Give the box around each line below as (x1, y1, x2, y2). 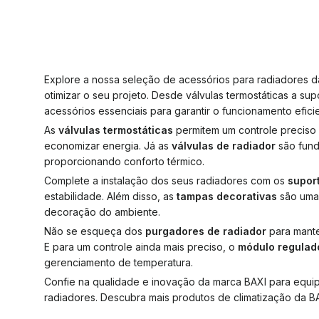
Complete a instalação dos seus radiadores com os (44, 174, 288, 187)
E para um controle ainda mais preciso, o (44, 241, 238, 253)
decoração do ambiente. (44, 206, 160, 218)
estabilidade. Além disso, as (44, 190, 177, 202)
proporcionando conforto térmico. (44, 155, 204, 167)
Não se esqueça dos (44, 225, 145, 237)
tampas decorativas (177, 190, 277, 202)
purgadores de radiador (145, 225, 266, 237)
